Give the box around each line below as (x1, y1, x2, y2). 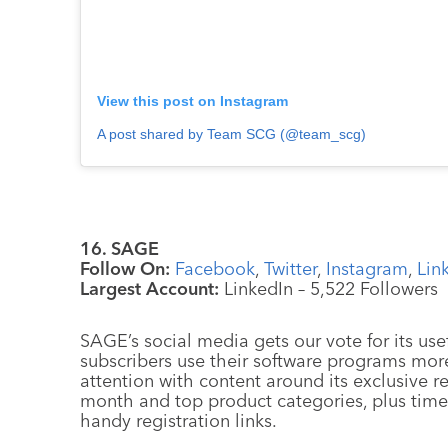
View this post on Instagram (97, 92, 288, 109)
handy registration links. (80, 408, 277, 432)
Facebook (175, 256, 255, 280)
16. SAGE (80, 236, 159, 260)
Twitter (264, 256, 317, 280)
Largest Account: (80, 276, 219, 300)
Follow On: (80, 256, 175, 280)
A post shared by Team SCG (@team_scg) (97, 125, 366, 142)
